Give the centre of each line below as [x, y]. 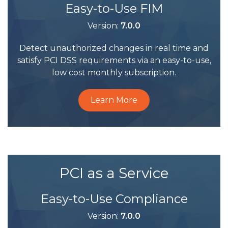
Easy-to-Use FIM [114, 8]
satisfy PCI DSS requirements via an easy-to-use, [114, 60]
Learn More [114, 100]
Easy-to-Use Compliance [114, 199]
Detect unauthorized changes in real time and [114, 48]
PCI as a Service [114, 173]
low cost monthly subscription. [114, 73]
